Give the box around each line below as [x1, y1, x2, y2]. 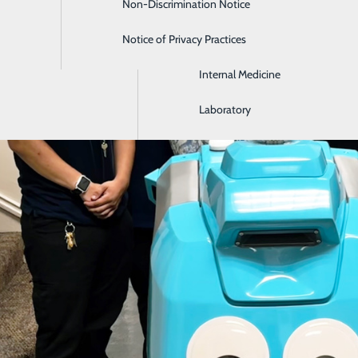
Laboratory [198, 102, 253, 117]
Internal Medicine [198, 67, 280, 82]
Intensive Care [198, 32, 267, 46]
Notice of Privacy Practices [121, 32, 246, 46]
